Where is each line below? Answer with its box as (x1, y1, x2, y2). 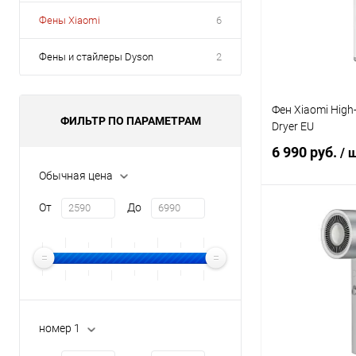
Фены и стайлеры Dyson (39, 51, 153, 63)
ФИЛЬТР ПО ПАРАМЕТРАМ (60, 114, 201, 127)
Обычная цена (39, 168, 113, 182)
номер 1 (39, 322, 80, 335)
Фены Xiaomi (39, 14, 100, 26)
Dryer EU (272, 119, 314, 133)
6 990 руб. (272, 144, 340, 161)
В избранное (289, 280, 346, 293)
